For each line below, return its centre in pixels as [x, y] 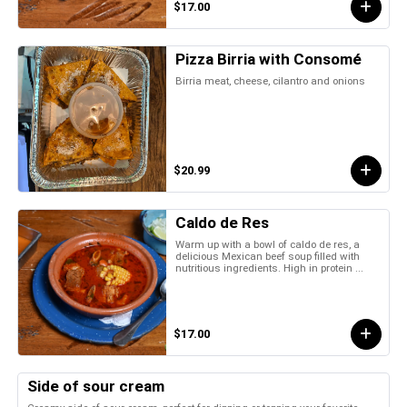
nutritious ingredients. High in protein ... [270, 268]
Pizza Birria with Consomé [269, 59]
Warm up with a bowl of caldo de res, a [268, 244]
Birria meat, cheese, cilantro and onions [271, 80]
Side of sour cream [96, 386]
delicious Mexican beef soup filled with [268, 256]
